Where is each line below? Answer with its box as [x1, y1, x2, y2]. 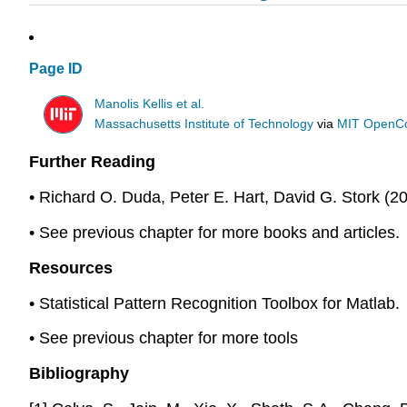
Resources [29, 258, 113, 277]
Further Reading [29, 153, 155, 172]
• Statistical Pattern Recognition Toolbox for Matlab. [29, 293, 400, 313]
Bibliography [29, 364, 129, 383]
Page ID [29, 61, 83, 77]
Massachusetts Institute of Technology [94, 116, 314, 131]
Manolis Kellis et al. [94, 96, 205, 111]
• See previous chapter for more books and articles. [29, 223, 400, 242]
